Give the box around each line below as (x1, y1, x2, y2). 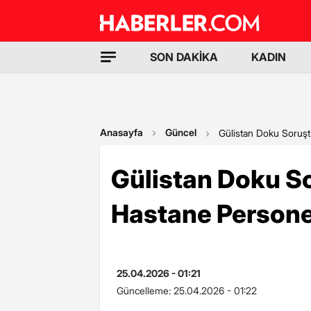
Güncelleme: (117, 285, 174, 296)
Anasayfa (100, 126, 143, 138)
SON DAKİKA (150, 50, 218, 64)
